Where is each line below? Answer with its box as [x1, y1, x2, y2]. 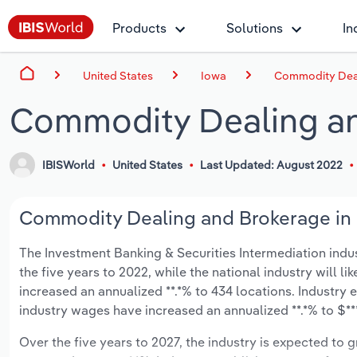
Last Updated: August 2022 [199, 158, 343, 173]
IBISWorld [42, 158, 96, 173]
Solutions [226, 20, 283, 36]
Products [112, 20, 167, 36]
